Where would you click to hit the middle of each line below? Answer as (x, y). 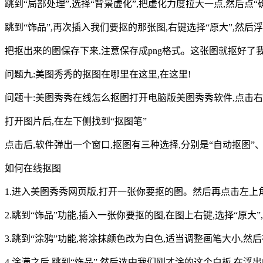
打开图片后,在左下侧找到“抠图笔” (76, 122)
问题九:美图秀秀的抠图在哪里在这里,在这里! (98, 75)
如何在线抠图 (33, 168)
